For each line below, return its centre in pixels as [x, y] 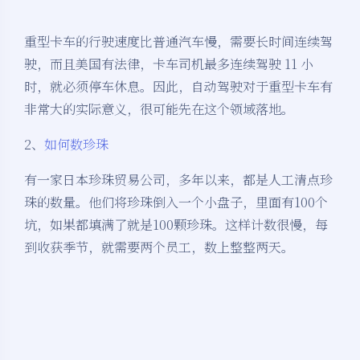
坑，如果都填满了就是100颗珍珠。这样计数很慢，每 [176, 225]
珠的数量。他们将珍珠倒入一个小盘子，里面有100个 [176, 202]
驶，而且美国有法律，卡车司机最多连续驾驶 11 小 [169, 64]
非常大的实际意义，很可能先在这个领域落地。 [159, 109]
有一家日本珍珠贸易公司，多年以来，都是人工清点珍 [178, 180]
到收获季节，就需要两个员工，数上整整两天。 [159, 247]
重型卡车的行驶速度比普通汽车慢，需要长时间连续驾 [178, 42]
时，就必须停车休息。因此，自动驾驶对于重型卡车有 [178, 87]
